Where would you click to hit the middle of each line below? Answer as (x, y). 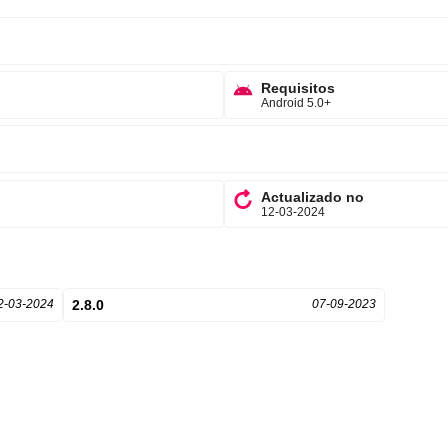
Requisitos (298, 88)
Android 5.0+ (296, 103)
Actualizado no (312, 196)
